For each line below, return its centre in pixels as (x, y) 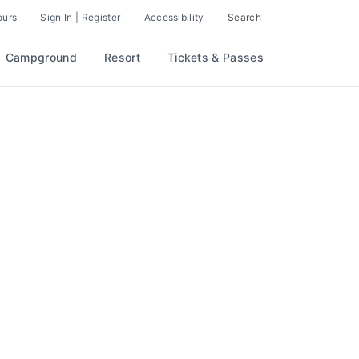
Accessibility (174, 17)
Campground (41, 58)
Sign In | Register (81, 17)
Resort (122, 58)
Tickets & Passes (215, 58)
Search (244, 17)
